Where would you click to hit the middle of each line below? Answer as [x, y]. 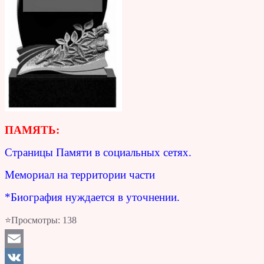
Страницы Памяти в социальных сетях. [98, 153]
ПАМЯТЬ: [32, 130]
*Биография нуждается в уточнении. [92, 197]
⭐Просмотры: [32, 220]
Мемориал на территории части [80, 175]
